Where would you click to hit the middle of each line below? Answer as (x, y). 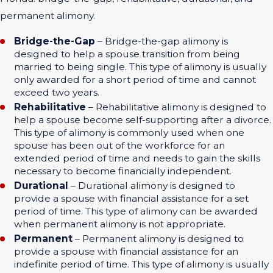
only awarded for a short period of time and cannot (135, 80)
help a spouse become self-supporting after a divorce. (143, 120)
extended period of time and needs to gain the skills (137, 158)
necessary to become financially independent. (123, 171)
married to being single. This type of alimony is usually (140, 67)
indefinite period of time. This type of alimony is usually (142, 264)
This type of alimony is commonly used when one (129, 133)
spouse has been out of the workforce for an (120, 146)
